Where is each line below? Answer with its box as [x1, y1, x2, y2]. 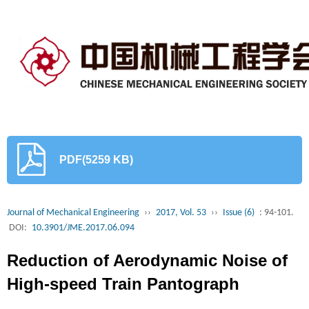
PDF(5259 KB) [59, 163, 133, 175]
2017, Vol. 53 [156, 217, 206, 228]
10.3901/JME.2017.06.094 [32, 232, 134, 243]
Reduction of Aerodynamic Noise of [7, 261, 288, 279]
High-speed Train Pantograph [7, 284, 239, 303]
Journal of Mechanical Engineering [7, 217, 139, 228]
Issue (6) [223, 217, 255, 228]
